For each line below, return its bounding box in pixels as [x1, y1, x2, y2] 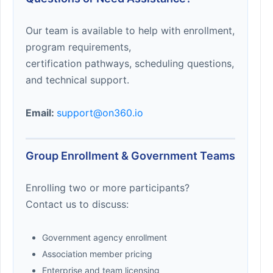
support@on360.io [57, 106, 143, 119]
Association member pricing [42, 248, 152, 259]
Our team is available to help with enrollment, [26, 24, 235, 37]
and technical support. [26, 73, 129, 86]
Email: [26, 106, 57, 119]
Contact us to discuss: [26, 197, 129, 210]
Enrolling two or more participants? [26, 181, 190, 194]
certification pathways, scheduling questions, [26, 57, 234, 69]
